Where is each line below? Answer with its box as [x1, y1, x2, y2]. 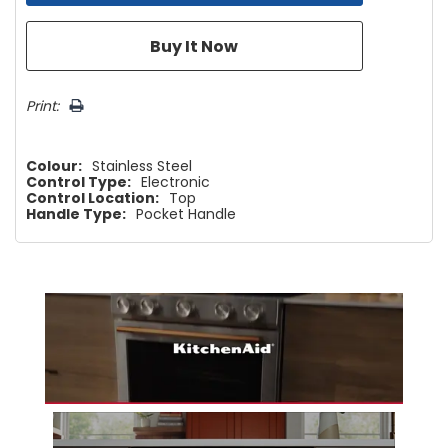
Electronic [141, 171, 210, 192]
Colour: [26, 155, 82, 176]
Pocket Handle [136, 203, 236, 224]
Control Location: [26, 187, 159, 208]
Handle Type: [26, 203, 126, 224]
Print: [26, 95, 59, 116]
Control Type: [26, 171, 131, 192]
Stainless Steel [92, 155, 192, 176]
